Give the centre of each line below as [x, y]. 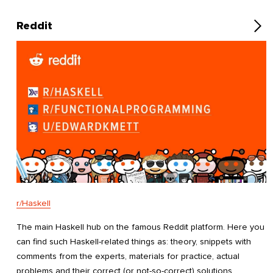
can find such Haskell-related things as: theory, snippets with [134, 242]
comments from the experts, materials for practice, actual [128, 257]
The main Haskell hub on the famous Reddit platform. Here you [140, 227]
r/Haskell [34, 203]
